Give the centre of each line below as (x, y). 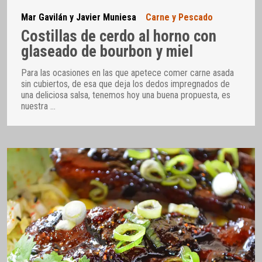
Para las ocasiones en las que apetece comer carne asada (127, 73)
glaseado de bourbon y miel (107, 51)
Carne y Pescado (179, 18)
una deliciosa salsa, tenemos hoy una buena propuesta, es (126, 95)
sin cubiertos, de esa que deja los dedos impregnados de (125, 84)
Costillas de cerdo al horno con (119, 36)
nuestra (36, 106)
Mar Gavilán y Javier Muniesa (79, 18)
